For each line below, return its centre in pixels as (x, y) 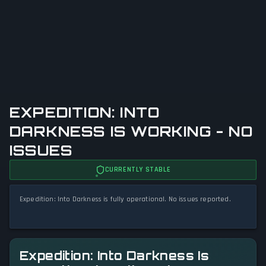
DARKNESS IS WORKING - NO (131, 131)
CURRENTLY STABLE (138, 170)
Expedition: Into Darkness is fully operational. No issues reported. (125, 199)
